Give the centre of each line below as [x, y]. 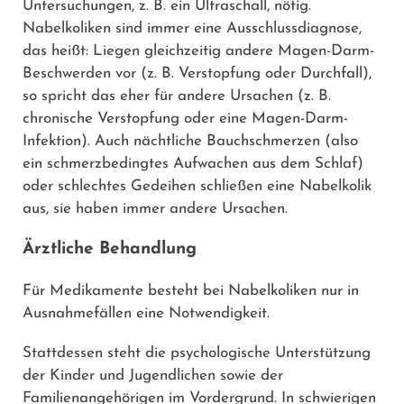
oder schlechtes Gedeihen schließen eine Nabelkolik [197, 186]
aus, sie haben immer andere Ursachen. [155, 208]
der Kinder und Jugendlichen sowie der [153, 375]
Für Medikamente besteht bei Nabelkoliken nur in [191, 290]
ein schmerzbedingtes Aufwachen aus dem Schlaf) [193, 163]
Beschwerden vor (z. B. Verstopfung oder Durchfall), [197, 73]
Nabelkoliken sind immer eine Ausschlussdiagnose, [192, 28]
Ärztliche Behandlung [110, 249]
